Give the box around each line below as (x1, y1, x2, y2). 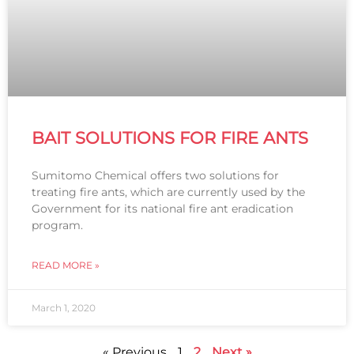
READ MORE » (32, 259, 100, 272)
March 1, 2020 (32, 302, 96, 314)
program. (32, 218, 86, 233)
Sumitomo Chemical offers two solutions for (32, 168, 279, 183)
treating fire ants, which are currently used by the (32, 185, 305, 200)
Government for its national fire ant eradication (32, 201, 293, 217)
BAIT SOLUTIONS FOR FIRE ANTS (32, 128, 308, 149)
